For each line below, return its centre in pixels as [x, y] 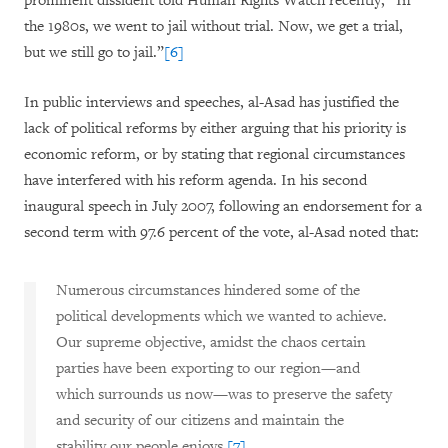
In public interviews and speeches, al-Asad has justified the [211, 102]
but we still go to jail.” [94, 52]
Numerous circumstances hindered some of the [208, 290]
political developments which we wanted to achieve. [221, 316]
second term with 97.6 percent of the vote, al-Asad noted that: [221, 232]
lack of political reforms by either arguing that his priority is [215, 128]
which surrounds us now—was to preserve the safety [224, 394]
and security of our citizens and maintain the [200, 420]
